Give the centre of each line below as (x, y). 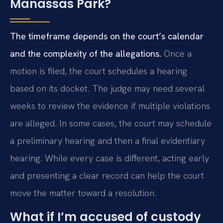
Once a (176, 54)
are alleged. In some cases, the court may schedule (111, 123)
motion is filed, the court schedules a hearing (99, 71)
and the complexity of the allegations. (86, 54)
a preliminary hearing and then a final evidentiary (108, 141)
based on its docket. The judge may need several (107, 89)
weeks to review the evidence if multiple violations (110, 106)
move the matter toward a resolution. (83, 193)
